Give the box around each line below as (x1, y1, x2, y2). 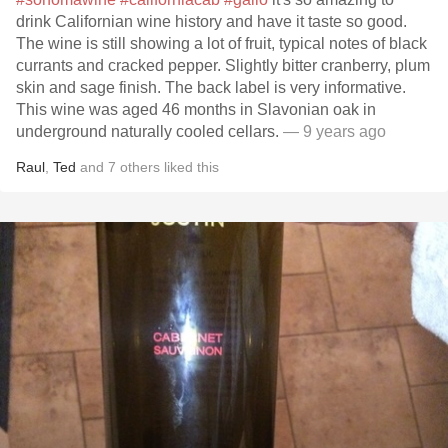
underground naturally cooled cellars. (16, 123, 283, 140)
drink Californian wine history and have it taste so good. (16, 13, 407, 30)
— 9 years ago (283, 123, 386, 140)
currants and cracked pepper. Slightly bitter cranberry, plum (16, 57, 430, 74)
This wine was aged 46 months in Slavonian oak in (16, 101, 376, 118)
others (120, 159, 160, 175)
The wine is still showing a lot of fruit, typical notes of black (16, 35, 427, 52)
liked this (160, 159, 219, 175)
